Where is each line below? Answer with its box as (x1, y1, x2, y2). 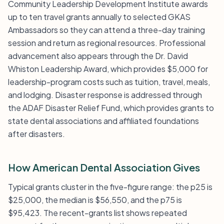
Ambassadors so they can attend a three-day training (8, 24, 205, 35)
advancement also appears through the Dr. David (8, 50, 188, 61)
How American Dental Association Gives (8, 161, 200, 173)
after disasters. (8, 128, 65, 139)
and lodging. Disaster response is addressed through (8, 89, 202, 100)
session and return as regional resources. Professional (8, 37, 205, 48)
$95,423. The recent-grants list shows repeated (8, 207, 187, 218)
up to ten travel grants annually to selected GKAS (8, 11, 190, 22)
